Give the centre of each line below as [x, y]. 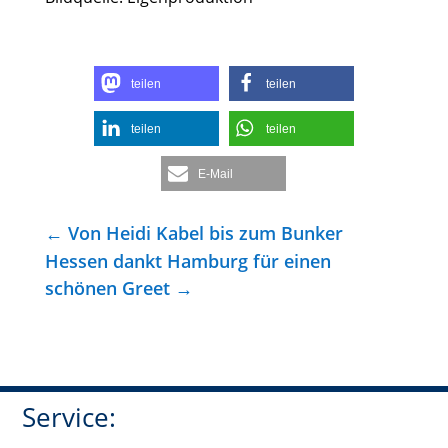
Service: [69, 417]
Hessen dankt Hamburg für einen [187, 260]
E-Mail [216, 174]
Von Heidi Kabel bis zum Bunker [205, 232]
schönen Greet [107, 287]
